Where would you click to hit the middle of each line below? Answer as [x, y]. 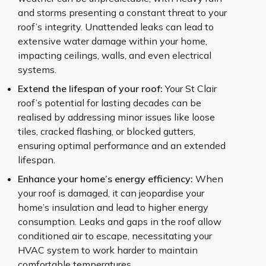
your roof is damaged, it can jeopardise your [111, 193]
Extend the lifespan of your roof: [90, 88]
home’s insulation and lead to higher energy [113, 207]
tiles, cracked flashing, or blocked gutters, [107, 131]
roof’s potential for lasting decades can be [110, 103]
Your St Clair [190, 88]
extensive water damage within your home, [113, 41]
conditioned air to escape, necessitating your [115, 236]
